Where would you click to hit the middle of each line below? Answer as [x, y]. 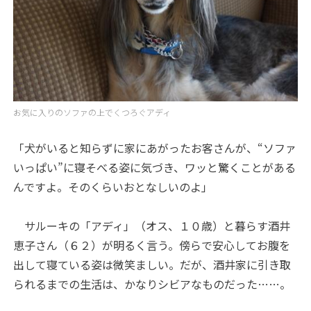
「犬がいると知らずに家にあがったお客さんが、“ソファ [155, 148]
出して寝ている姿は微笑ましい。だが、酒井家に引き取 [152, 265]
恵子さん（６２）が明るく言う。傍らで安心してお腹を [152, 245]
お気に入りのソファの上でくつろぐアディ [92, 112]
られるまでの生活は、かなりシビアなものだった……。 [152, 284]
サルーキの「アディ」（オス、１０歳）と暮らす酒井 [152, 226]
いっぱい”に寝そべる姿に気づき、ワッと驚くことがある [155, 168]
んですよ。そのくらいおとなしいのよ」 [113, 187]
